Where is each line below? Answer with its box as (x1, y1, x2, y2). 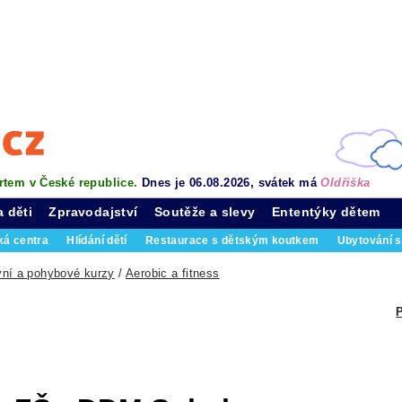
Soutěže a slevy (153, 205, 256, 219)
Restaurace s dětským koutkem (144, 235, 319, 246)
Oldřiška (320, 176, 371, 189)
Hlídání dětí (66, 235, 127, 246)
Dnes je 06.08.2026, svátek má (141, 176, 321, 189)
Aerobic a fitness (126, 267, 220, 280)
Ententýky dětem (272, 205, 380, 219)
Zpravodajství (48, 205, 138, 219)
